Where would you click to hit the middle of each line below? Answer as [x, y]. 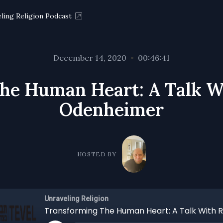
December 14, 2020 [90, 58]
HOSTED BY [97, 154]
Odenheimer [111, 110]
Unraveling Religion [76, 199]
